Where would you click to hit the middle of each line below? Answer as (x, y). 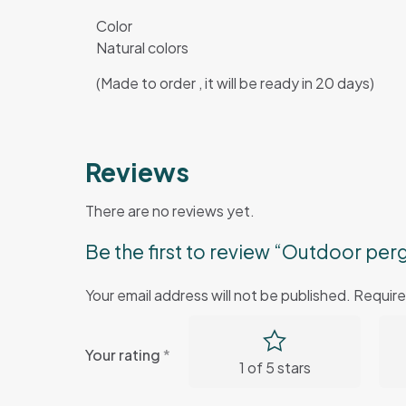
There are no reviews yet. (170, 211)
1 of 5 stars (275, 368)
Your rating (124, 354)
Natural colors (142, 48)
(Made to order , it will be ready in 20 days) (235, 83)
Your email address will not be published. (218, 295)
